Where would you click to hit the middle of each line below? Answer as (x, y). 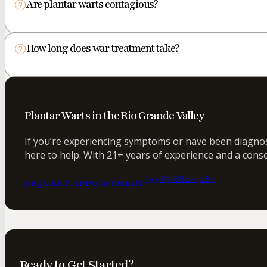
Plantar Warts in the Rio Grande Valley (115, 115)
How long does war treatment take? (103, 49)
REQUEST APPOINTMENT (85, 183)
